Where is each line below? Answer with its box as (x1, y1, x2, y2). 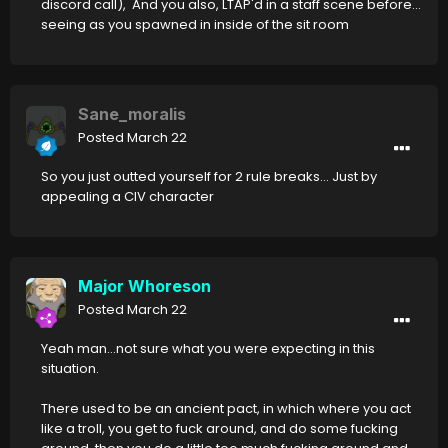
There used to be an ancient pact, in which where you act (41, 399, 411, 419)
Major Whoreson (78, 276, 211, 297)
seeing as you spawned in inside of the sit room (41, 15, 349, 35)
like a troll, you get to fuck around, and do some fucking (41, 419, 398, 439)
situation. (41, 359, 102, 379)
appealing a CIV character (41, 187, 214, 207)
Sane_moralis (78, 104, 186, 125)
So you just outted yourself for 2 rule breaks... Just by (41, 167, 377, 187)
